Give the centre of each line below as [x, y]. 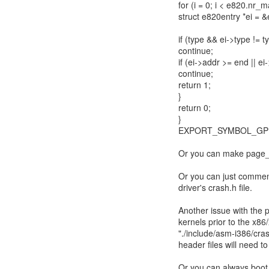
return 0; [195, 107]
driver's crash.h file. [215, 187]
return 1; [195, 85]
